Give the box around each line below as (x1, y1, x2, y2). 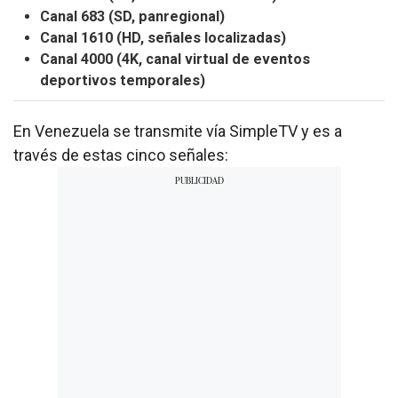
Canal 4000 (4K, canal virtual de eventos (40, 50, 310, 68)
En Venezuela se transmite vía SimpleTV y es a (13, 121, 342, 140)
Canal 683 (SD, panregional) (40, 7, 225, 25)
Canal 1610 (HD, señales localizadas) (40, 28, 286, 46)
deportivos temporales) (40, 71, 205, 89)
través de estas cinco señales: (13, 145, 228, 164)
